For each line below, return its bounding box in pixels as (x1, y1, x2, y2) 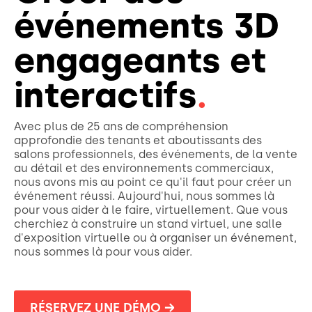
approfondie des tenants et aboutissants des (14, 134, 262, 147)
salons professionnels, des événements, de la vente (14, 148, 297, 161)
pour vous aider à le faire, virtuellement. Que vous (14, 203, 288, 217)
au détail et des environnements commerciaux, (14, 162, 274, 175)
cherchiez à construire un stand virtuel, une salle (14, 217, 282, 231)
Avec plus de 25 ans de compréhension (14, 120, 228, 133)
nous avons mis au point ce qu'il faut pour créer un (14, 175, 292, 189)
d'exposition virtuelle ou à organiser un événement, (14, 231, 297, 244)
